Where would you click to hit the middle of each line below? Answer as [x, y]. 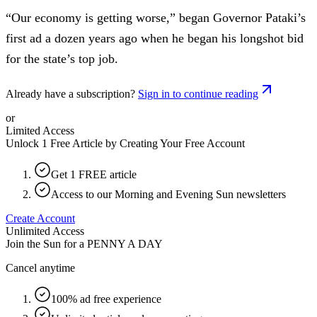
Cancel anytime [40, 267]
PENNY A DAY [125, 243]
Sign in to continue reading [198, 93]
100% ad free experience [106, 299]
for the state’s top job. [62, 58]
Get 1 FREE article [94, 174]
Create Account [40, 218]
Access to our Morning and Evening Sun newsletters [168, 194]
